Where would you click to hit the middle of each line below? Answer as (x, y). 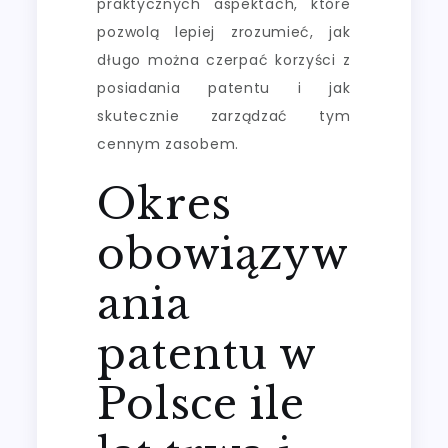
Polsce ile (201, 403)
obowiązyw (223, 253)
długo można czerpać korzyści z (224, 59)
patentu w (206, 353)
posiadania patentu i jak (224, 87)
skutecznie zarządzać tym (224, 115)
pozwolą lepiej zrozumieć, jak (224, 31)
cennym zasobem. (168, 143)
